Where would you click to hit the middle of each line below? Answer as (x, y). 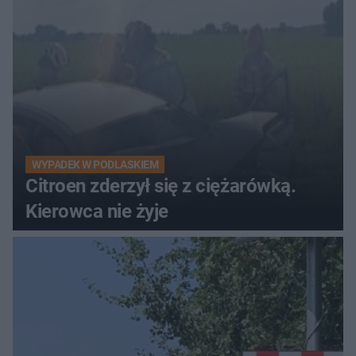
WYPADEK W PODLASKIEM (95, 165)
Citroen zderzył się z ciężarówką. (161, 186)
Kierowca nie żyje (97, 212)
